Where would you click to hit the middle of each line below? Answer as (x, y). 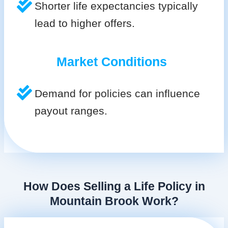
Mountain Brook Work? (114, 201)
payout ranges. (71, 110)
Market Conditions (111, 61)
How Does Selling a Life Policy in (114, 186)
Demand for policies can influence (117, 93)
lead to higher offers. (84, 23)
